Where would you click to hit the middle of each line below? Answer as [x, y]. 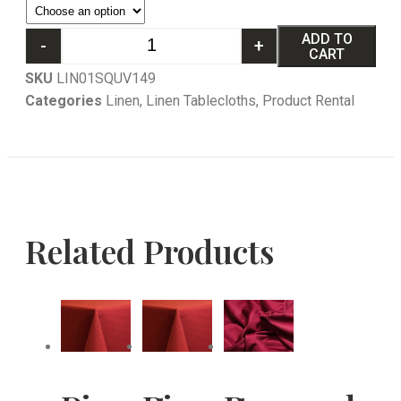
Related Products [149, 251]
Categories [64, 101]
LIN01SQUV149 [106, 78]
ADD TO [327, 38]
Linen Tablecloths [201, 101]
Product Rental [308, 101]
